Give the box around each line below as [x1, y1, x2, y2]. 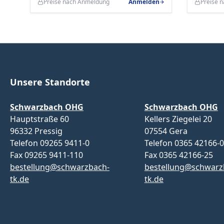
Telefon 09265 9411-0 [10, 137, 89, 148]
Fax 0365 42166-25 [144, 149, 213, 160]
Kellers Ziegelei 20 [144, 113, 212, 124]
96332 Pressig [10, 125, 62, 136]
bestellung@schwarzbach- [10, 161, 109, 172]
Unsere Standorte [10, 76, 90, 88]
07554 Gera [144, 125, 187, 136]
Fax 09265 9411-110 [10, 149, 83, 160]
